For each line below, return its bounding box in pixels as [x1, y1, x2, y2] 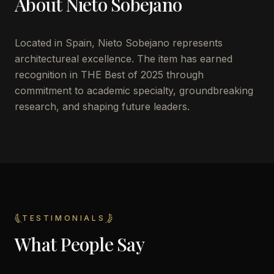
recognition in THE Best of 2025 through [15, 68, 204, 81]
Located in [15, 37, 65, 49]
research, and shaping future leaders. [15, 100, 190, 113]
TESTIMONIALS [22, 213, 106, 223]
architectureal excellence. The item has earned [15, 53, 232, 65]
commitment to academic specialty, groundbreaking [15, 84, 253, 97]
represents [169, 37, 223, 49]
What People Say [15, 232, 144, 256]
